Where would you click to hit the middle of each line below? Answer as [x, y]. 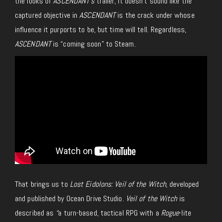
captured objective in [47, 15]
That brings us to [42, 184]
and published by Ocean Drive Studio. [70, 198]
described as [35, 213]
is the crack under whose [155, 15]
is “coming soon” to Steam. [93, 44]
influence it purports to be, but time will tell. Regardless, [101, 29]
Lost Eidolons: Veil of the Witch [118, 184]
